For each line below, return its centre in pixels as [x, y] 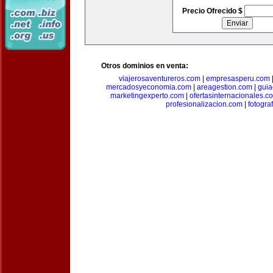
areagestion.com [225, 87]
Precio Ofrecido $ [213, 11]
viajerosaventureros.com [159, 79]
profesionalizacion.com [204, 104]
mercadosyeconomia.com [149, 87]
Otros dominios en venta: [145, 66]
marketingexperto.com [147, 96]
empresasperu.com [238, 79]
